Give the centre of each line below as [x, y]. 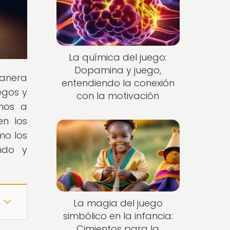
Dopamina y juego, [118, 70]
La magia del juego [118, 203]
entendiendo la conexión [118, 83]
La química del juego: [118, 57]
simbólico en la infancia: [118, 216]
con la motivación [118, 96]
